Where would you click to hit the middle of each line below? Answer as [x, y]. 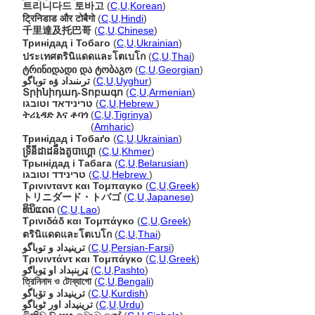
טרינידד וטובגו [54, 174]
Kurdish [128, 293]
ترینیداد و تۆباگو [54, 293]
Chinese [136, 30]
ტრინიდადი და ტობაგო [77, 70]
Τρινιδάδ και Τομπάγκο [78, 221]
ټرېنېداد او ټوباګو [55, 270]
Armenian [171, 92]
